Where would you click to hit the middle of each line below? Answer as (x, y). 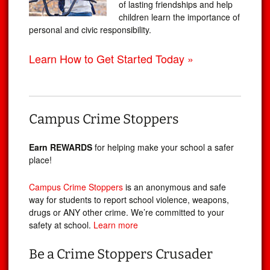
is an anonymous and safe (174, 187)
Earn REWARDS (61, 147)
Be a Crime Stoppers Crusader (121, 254)
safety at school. (61, 225)
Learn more (116, 225)
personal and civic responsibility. (90, 30)
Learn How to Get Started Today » (111, 59)
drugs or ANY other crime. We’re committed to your (127, 212)
